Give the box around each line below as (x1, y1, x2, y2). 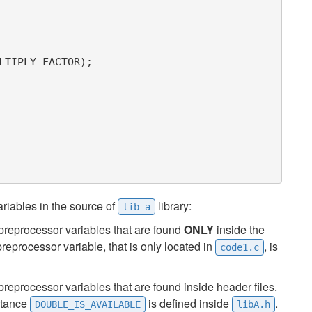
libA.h (237, 299, 270, 310)
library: (155, 198, 192, 214)
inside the (214, 221, 265, 237)
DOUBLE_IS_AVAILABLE (35, 299, 141, 310)
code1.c (220, 242, 259, 253)
